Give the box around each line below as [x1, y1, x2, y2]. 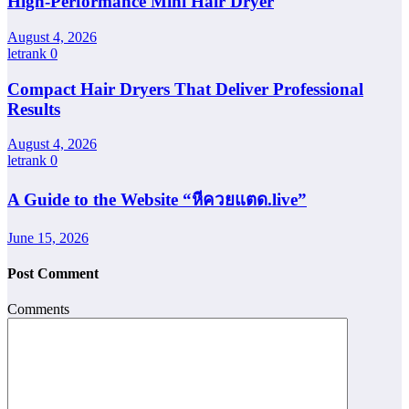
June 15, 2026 [7, 229, 89, 246]
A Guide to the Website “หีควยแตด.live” [7, 189, 307, 209]
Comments [7, 301, 69, 318]
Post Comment [7, 265, 99, 281]
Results [7, 99, 60, 119]
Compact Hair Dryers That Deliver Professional [7, 79, 363, 99]
